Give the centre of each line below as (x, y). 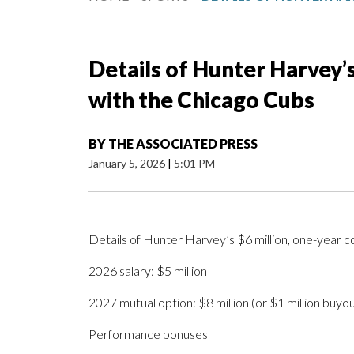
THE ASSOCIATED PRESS (183, 144)
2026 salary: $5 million (148, 271)
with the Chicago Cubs (201, 100)
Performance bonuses (148, 334)
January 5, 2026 (128, 164)
